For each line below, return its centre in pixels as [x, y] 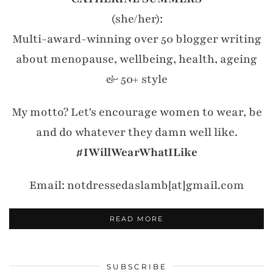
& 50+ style [136, 79]
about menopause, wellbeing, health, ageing [136, 59]
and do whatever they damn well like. [136, 132]
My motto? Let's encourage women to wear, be [136, 112]
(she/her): [136, 19]
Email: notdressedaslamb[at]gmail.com [136, 185]
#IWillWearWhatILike [136, 152]
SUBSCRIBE [136, 266]
